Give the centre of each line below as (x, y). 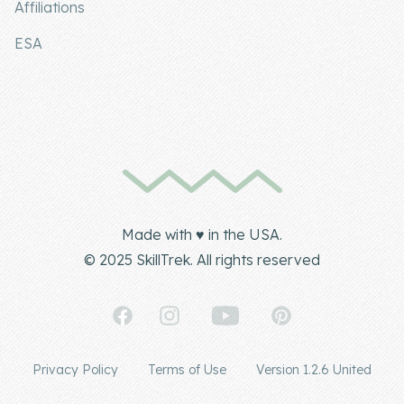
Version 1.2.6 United (314, 370)
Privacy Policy (75, 370)
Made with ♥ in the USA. (202, 235)
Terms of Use (187, 370)
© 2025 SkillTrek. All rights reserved (202, 260)
